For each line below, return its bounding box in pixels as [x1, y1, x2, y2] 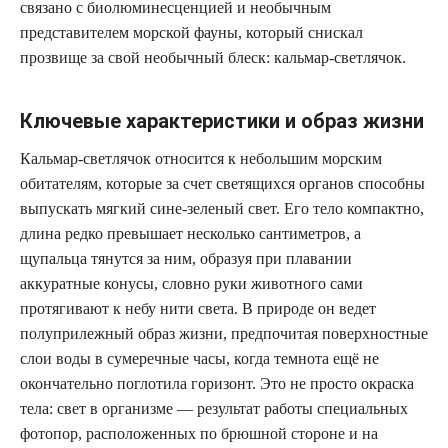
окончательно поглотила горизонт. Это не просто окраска [20, 375, 414, 392]
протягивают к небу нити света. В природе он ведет [20, 300, 376, 317]
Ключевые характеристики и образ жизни [20, 109, 424, 133]
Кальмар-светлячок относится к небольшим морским [20, 150, 382, 167]
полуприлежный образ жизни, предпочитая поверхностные [20, 325, 428, 342]
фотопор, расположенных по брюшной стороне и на [20, 425, 378, 442]
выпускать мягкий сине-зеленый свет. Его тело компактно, [20, 200, 424, 217]
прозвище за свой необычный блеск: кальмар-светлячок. [20, 49, 406, 66]
